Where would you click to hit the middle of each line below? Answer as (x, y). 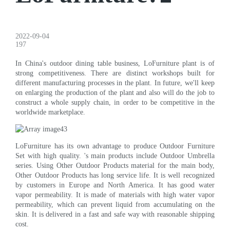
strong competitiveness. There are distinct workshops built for (115, 73)
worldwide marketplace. (51, 112)
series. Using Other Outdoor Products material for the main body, (115, 165)
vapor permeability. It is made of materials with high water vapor (115, 195)
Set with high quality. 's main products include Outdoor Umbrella (115, 156)
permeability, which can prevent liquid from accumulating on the (115, 204)
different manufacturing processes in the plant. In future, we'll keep (115, 83)
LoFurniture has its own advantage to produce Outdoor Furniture (115, 146)
